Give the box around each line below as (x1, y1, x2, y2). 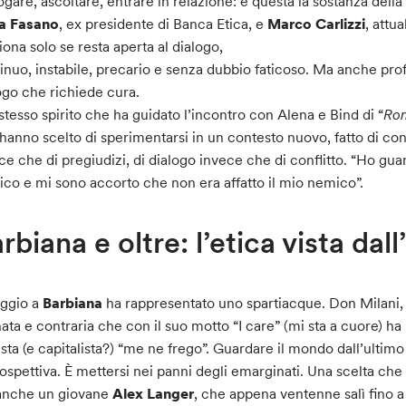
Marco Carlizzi (267, 14, 366, 33)
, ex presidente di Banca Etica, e (59, 14, 268, 33)
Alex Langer (112, 384, 195, 402)
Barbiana (43, 294, 103, 312)
